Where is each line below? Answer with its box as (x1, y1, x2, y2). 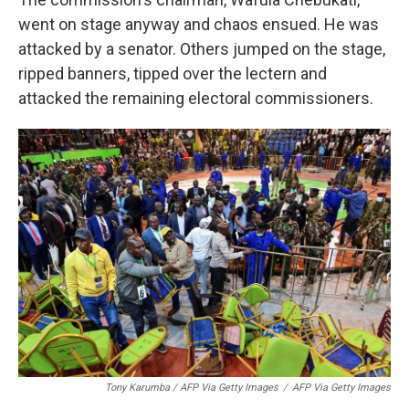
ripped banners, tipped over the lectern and (18, 64, 327, 83)
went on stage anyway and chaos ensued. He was (18, 15, 379, 34)
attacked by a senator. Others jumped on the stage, (18, 39, 385, 58)
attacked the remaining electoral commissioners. (18, 89, 373, 108)
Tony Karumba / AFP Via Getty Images (105, 382, 278, 393)
